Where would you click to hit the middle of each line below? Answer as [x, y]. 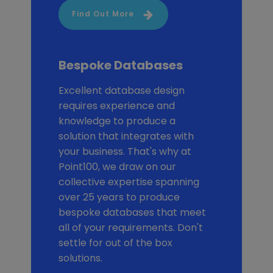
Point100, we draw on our [117, 166]
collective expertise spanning [129, 182]
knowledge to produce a [117, 121]
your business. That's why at [125, 151]
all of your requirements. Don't [130, 227]
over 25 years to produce [119, 197]
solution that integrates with [126, 136]
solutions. [80, 258]
